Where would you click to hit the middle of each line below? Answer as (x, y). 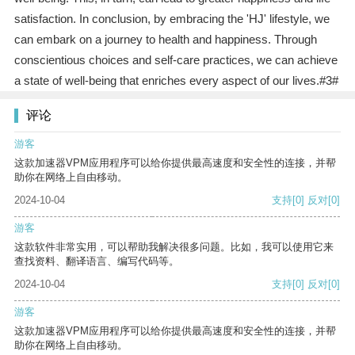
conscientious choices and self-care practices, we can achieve (176, 60)
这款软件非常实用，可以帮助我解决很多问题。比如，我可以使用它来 (174, 247)
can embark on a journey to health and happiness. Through (165, 40)
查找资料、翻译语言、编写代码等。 (97, 261)
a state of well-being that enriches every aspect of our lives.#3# (176, 81)
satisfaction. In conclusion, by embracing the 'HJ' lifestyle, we (172, 19)
